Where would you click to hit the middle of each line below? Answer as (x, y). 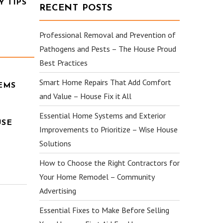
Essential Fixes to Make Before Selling (104, 210)
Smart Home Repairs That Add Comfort (105, 82)
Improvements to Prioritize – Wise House (108, 129)
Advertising (57, 191)
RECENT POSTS (76, 8)
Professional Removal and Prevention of (107, 35)
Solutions (55, 143)
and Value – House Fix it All (85, 96)
